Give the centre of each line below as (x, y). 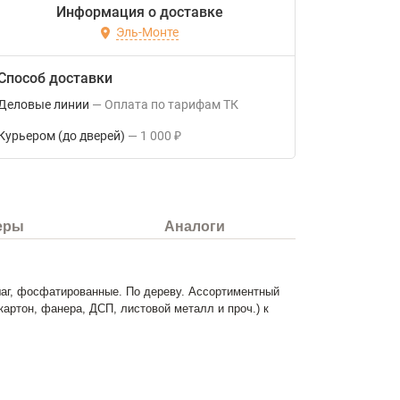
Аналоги (195, 226)
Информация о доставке (139, 12)
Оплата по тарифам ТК (176, 104)
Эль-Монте (147, 33)
